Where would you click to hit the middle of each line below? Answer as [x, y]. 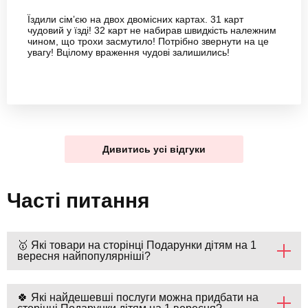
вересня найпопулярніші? [84, 256]
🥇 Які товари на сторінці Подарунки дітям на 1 [137, 245]
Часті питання [78, 201]
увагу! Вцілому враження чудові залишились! [129, 53]
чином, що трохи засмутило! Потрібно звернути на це [148, 42]
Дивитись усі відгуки [154, 150]
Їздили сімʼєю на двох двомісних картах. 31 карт [135, 20]
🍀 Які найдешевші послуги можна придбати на [138, 298]
